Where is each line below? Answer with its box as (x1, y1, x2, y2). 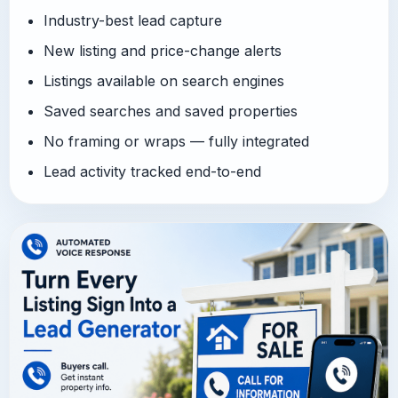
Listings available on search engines (44, 72, 284, 90)
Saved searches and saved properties (44, 102, 298, 120)
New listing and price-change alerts (44, 42, 282, 60)
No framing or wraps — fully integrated (44, 132, 309, 150)
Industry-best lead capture (44, 12, 222, 29)
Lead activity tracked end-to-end (44, 163, 261, 180)
